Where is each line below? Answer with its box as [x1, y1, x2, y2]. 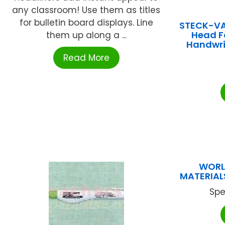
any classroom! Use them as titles [12, 4, 161, 17]
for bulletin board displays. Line [19, 17, 153, 29]
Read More [63, 52, 109, 64]
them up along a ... [46, 29, 127, 42]
